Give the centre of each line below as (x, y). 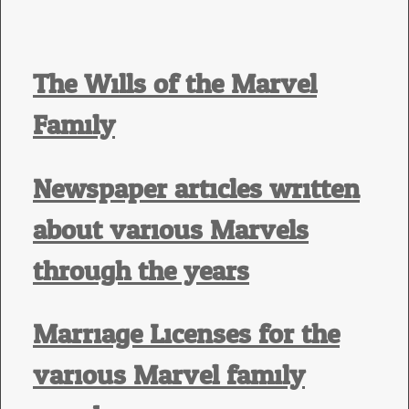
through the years (141, 271)
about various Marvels (171, 230)
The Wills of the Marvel (175, 85)
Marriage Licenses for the (186, 335)
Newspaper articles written (196, 189)
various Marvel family (169, 376)
